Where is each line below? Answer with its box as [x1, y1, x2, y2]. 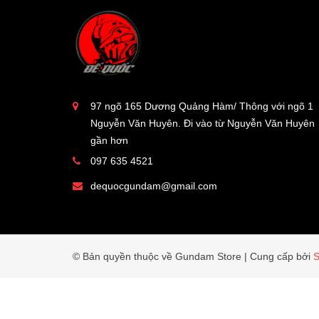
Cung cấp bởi [250, 251, 313, 263]
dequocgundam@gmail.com [90, 180, 217, 192]
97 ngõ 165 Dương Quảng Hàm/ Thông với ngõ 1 [90, 100, 313, 113]
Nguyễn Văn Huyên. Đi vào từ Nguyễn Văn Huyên [90, 117, 315, 130]
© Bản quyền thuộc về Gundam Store [73, 251, 244, 263]
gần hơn [90, 135, 128, 147]
